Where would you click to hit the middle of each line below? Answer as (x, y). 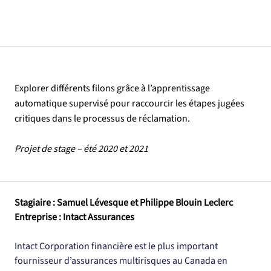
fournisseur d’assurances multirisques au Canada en (122, 261)
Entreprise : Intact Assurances (74, 217)
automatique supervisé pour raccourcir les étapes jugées (129, 103)
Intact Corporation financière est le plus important (117, 246)
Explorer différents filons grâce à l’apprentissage (112, 88)
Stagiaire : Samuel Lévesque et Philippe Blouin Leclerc (124, 203)
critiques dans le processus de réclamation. (102, 119)
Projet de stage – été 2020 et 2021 (81, 149)
